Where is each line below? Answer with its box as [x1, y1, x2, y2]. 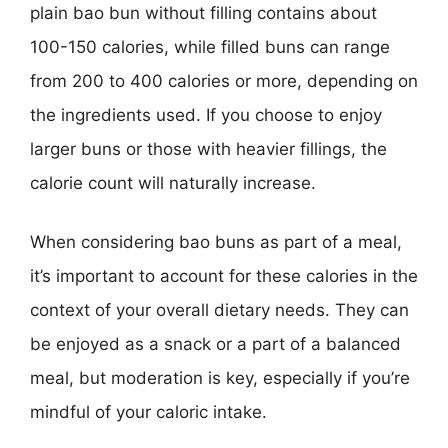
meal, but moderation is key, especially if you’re [30, 368, 410, 388]
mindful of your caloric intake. [30, 402, 267, 422]
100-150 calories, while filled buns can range [30, 36, 390, 57]
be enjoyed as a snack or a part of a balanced [30, 334, 401, 354]
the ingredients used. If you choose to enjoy [30, 104, 382, 125]
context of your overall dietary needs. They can [30, 300, 409, 320]
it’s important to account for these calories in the [30, 266, 418, 286]
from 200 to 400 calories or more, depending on [30, 70, 418, 91]
